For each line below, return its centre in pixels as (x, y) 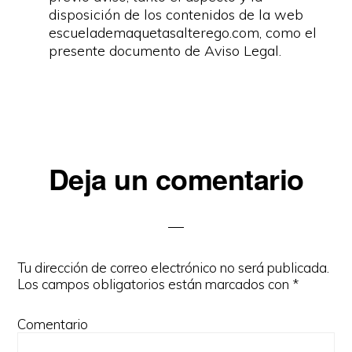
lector (47, 232)
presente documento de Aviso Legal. (165, 51)
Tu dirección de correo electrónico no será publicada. (174, 268)
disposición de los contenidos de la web (176, 15)
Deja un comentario (176, 178)
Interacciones (88, 176)
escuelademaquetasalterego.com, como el (183, 33)
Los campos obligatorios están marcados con (155, 284)
